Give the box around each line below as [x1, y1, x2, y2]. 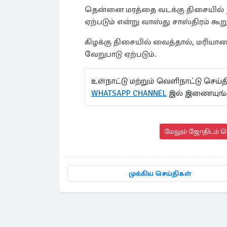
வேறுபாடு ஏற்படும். [85, 49, 159, 59]
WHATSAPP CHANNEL [91, 88, 167, 98]
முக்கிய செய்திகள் [129, 169, 192, 178]
